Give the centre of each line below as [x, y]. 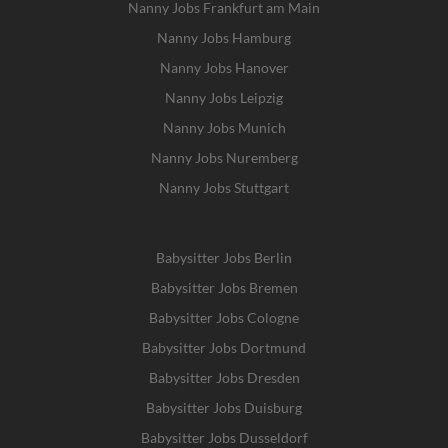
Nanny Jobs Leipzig [224, 97]
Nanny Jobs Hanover [224, 67]
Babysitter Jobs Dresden [224, 377]
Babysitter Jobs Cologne [224, 317]
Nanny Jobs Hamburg [224, 37]
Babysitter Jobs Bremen [224, 287]
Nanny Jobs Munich [224, 127]
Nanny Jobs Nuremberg [224, 157]
